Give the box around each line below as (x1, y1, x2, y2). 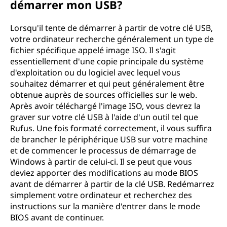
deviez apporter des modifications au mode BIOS (10, 167, 198, 178)
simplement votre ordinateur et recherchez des (10, 190, 192, 201)
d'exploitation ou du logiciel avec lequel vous (10, 67, 180, 78)
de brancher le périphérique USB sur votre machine (10, 134, 208, 145)
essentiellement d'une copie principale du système (10, 56, 204, 67)
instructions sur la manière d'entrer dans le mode (10, 201, 200, 212)
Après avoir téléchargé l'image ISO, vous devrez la (10, 100, 201, 111)
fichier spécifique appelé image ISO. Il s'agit (10, 45, 176, 56)
